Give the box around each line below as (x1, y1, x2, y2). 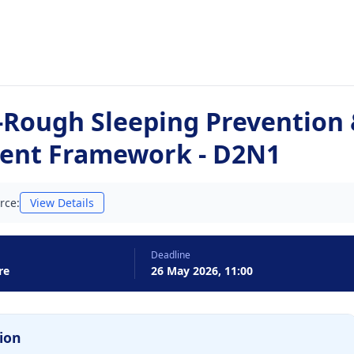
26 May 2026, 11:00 (151, 263, 253, 278)
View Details (30, 195, 94, 210)
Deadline (151, 248, 190, 262)
